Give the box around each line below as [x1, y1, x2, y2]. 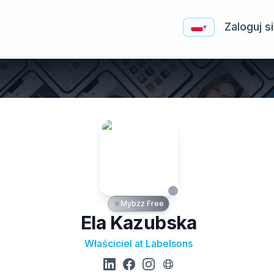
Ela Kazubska [81, 212, 197, 234]
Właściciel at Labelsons [84, 237, 193, 250]
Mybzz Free [120, 199, 165, 208]
